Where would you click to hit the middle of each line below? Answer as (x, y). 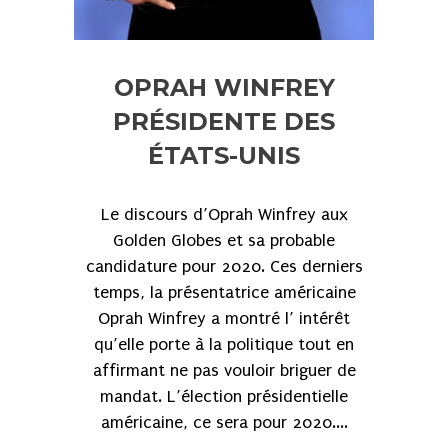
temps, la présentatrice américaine (224, 293)
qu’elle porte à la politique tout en (224, 345)
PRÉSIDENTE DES (224, 122)
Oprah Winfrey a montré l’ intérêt (224, 319)
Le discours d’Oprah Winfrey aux (224, 215)
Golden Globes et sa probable (224, 241)
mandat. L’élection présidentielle (224, 397)
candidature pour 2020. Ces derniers (224, 267)
